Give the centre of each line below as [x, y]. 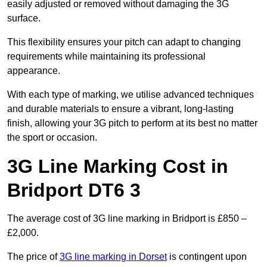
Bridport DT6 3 [74, 190]
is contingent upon [207, 257]
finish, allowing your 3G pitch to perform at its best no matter [132, 123]
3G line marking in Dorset [113, 257]
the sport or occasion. [52, 138]
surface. [24, 18]
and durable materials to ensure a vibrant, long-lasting [120, 109]
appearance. [34, 71]
